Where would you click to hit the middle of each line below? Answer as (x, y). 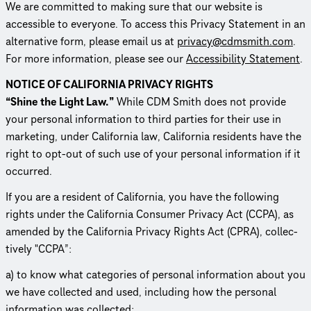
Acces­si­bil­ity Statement (243, 59)
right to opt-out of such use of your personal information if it (153, 154)
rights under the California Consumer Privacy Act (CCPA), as (150, 214)
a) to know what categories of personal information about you (155, 275)
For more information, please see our (96, 59)
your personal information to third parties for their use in (143, 119)
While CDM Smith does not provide (200, 102)
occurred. (29, 171)
